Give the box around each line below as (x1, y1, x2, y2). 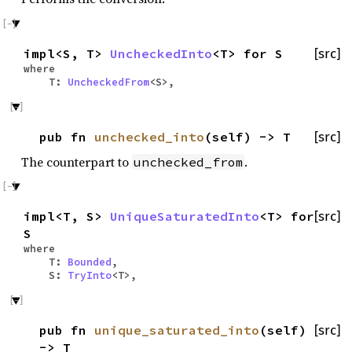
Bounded (68, 255, 112, 269)
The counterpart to (21, 152, 132, 170)
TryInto (68, 269, 112, 282)
